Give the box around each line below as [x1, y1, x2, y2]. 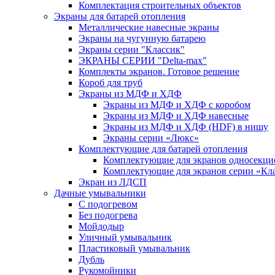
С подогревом [79, 199, 137, 209]
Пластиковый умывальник [79, 243, 190, 254]
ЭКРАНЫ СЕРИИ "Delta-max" [79, 55, 207, 66]
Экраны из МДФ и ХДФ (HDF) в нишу [103, 122, 268, 132]
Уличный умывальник [79, 232, 172, 242]
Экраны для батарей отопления [54, 11, 185, 21]
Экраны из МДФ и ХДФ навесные [103, 110, 249, 121]
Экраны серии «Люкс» [103, 133, 199, 143]
